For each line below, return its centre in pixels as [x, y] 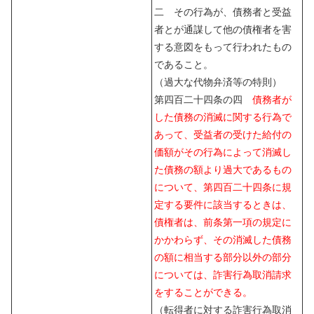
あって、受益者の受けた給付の [223, 134]
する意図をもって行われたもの [223, 47]
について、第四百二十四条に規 [223, 187]
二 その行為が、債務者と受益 [223, 12]
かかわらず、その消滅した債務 [223, 239]
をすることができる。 [203, 292]
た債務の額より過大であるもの [223, 169]
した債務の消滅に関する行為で [223, 117]
